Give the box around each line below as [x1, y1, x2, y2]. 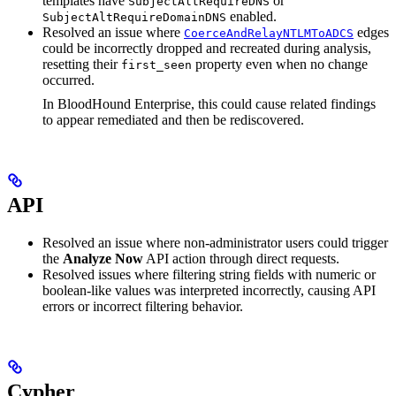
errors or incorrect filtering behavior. [42, 299, 243, 315]
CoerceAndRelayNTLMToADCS [184, 27, 354, 41]
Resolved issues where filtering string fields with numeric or [42, 267, 376, 283]
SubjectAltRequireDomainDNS [42, 11, 226, 25]
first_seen [121, 58, 192, 72]
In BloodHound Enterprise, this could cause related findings [42, 96, 376, 112]
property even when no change [192, 57, 368, 72]
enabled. [226, 9, 277, 25]
